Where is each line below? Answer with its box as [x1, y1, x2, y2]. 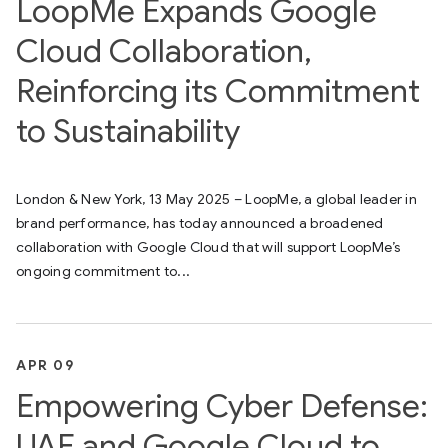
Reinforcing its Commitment [16, 71, 420, 111]
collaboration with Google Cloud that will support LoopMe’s [16, 238, 401, 256]
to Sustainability [16, 111, 240, 151]
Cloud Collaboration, [16, 31, 312, 71]
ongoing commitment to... [16, 262, 190, 280]
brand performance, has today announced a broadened [16, 214, 384, 232]
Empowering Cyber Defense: [16, 386, 428, 426]
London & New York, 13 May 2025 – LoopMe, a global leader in [16, 190, 417, 208]
